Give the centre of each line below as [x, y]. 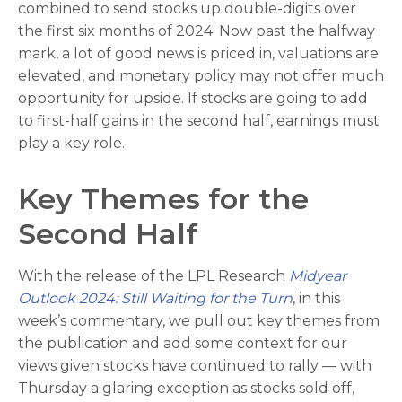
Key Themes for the [163, 198]
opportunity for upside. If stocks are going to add [193, 98]
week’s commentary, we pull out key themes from [199, 320]
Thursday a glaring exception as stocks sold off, [186, 388]
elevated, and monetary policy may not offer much [201, 75]
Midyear [318, 275]
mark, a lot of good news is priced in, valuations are [198, 53]
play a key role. [71, 143]
